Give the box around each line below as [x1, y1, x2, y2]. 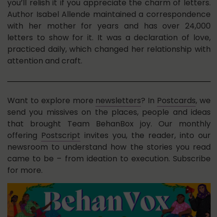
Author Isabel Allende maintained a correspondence [7, 9, 211, 20]
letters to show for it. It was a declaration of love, [7, 32, 211, 44]
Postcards [157, 94, 196, 106]
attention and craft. [7, 55, 82, 67]
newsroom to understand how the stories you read [7, 141, 211, 153]
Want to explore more [7, 94, 96, 106]
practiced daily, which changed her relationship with [7, 44, 211, 55]
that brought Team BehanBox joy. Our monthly [7, 118, 211, 129]
